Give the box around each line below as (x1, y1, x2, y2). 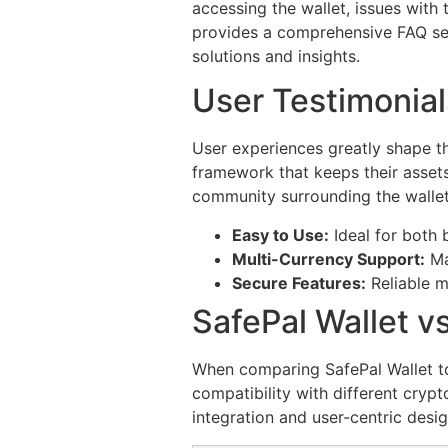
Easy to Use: (232, 224, 329, 245)
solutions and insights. (192, 45, 360, 66)
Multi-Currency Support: (232, 248, 425, 269)
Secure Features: (232, 272, 366, 293)
